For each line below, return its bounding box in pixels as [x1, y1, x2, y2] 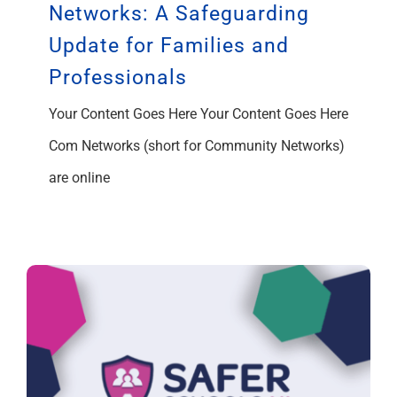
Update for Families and [49, 33, 289, 58]
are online [49, 168, 110, 186]
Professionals [49, 65, 187, 90]
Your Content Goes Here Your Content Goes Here [49, 105, 348, 122]
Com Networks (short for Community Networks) [49, 136, 345, 154]
